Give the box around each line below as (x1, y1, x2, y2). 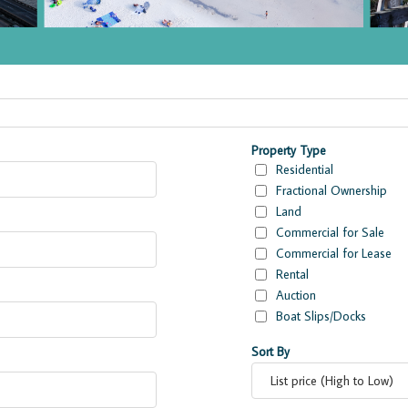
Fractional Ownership (276, 181, 388, 199)
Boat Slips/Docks (276, 307, 367, 324)
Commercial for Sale (276, 223, 385, 240)
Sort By (250, 342, 290, 360)
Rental (276, 265, 310, 282)
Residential (276, 160, 334, 178)
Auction (276, 286, 317, 303)
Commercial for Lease (276, 244, 393, 261)
